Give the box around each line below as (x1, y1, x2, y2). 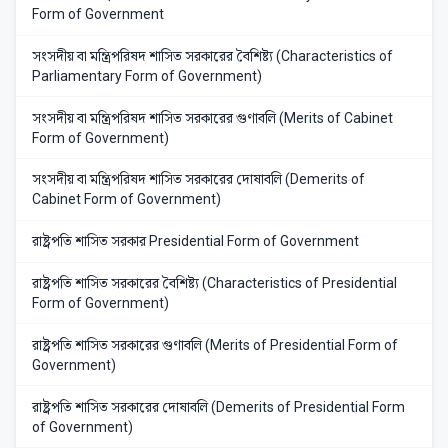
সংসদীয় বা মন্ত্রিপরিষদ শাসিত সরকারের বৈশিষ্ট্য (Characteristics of (32, 47, 393, 64)
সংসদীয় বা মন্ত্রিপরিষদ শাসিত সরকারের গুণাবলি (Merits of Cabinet (32, 109, 393, 126)
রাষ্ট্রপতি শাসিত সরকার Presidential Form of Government (32, 233, 359, 250)
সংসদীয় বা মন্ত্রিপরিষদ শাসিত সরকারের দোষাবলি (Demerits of (32, 171, 365, 188)
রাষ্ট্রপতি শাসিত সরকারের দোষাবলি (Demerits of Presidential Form (32, 398, 405, 415)
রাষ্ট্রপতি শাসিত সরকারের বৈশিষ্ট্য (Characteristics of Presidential (32, 275, 397, 292)
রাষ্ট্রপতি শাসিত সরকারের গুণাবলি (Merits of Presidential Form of (32, 336, 398, 353)
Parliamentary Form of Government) (32, 67, 262, 84)
